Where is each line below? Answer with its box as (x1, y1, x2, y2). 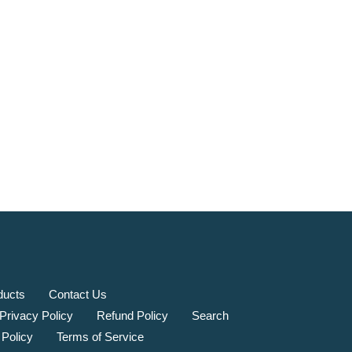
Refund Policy (97, 309, 168, 323)
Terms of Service (57, 330, 144, 344)
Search (192, 309, 229, 323)
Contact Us (49, 288, 107, 302)
